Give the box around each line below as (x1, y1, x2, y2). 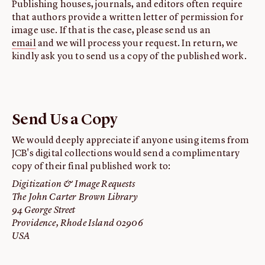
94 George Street (12, 206, 76, 216)
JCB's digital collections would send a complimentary (12, 149, 240, 159)
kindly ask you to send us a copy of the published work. (12, 52, 247, 62)
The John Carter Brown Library (12, 193, 138, 203)
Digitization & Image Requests (12, 180, 136, 190)
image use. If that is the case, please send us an (12, 26, 211, 36)
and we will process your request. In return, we (35, 39, 238, 49)
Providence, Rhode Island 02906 (12, 219, 143, 229)
